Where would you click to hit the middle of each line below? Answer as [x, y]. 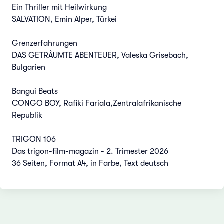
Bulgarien [29, 67]
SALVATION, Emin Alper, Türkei [64, 19]
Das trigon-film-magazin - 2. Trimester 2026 [90, 151]
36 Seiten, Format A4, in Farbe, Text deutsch [90, 163]
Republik [27, 115]
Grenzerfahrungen [45, 43]
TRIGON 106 [34, 139]
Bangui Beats [35, 91]
